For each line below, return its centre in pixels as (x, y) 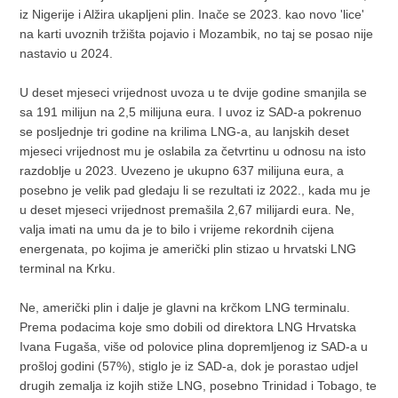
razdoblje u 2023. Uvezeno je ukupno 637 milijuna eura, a (182, 170)
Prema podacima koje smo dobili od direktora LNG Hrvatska (188, 326)
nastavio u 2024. (67, 53)
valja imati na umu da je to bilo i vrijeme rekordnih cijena (177, 229)
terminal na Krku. (68, 268)
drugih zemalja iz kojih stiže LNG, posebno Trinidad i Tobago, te (199, 385)
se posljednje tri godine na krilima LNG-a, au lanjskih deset (185, 131)
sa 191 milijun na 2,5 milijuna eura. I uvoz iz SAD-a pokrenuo (191, 111)
